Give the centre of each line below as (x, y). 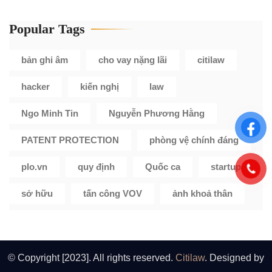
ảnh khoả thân (202, 193)
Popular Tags (47, 29)
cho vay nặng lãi (133, 60)
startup (226, 167)
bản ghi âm (45, 60)
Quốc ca (163, 167)
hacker (36, 87)
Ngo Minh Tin (50, 113)
